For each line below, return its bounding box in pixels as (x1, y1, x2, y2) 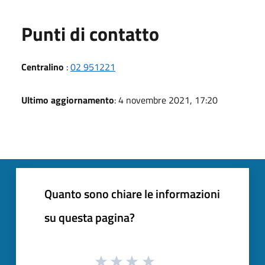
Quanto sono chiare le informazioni (44, 184, 220, 203)
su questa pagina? (44, 208, 135, 227)
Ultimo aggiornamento (21, 92, 114, 107)
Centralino (21, 59, 64, 74)
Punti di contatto (21, 19, 159, 48)
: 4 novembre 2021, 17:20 (114, 92, 218, 107)
